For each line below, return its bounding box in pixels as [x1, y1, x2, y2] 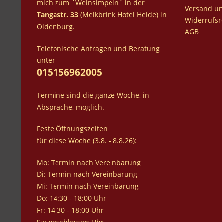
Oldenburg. [37, 21, 75, 31]
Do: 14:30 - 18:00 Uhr [37, 193, 106, 203]
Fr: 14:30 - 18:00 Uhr [37, 205, 104, 215]
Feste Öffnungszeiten [37, 123, 108, 133]
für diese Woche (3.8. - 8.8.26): [37, 135, 137, 145]
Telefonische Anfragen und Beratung [37, 43, 160, 53]
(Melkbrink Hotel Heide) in [78, 9, 166, 19]
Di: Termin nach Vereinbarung [37, 169, 137, 179]
